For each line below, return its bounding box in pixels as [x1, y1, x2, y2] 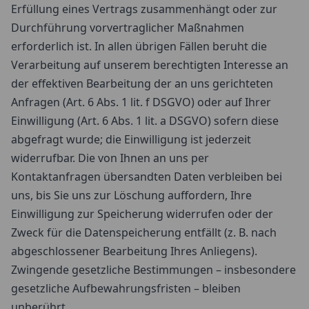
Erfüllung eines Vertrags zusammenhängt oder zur [11, 1, 277, 17]
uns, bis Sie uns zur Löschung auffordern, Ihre [11, 188, 252, 203]
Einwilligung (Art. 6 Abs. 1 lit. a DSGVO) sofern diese [11, 113, 279, 128]
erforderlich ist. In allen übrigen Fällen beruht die [11, 39, 267, 54]
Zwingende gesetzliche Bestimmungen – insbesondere [11, 262, 296, 277]
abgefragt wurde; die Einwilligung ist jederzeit [11, 132, 251, 147]
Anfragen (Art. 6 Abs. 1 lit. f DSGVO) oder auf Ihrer [11, 94, 271, 110]
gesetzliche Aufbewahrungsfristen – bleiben [11, 281, 241, 296]
